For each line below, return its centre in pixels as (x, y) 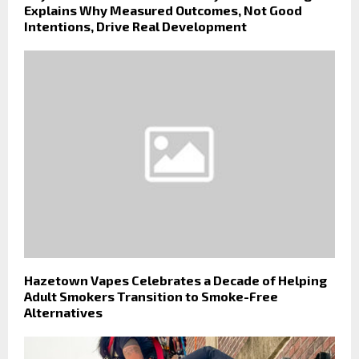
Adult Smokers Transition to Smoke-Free (151, 296)
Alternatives (63, 312)
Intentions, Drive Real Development (135, 26)
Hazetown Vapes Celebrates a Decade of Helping (175, 280)
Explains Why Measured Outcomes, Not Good (163, 10)
